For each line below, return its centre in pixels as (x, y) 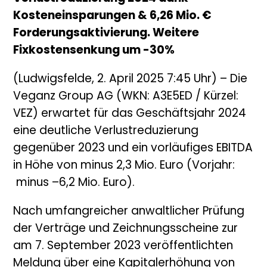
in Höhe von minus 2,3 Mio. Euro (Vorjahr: (124, 166)
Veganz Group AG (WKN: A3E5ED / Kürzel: (126, 97)
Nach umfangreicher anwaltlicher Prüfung (129, 212)
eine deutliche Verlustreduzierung (106, 132)
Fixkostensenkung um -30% (94, 51)
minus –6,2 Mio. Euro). (74, 184)
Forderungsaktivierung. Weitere (106, 34)
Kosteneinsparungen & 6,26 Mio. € (113, 17)
